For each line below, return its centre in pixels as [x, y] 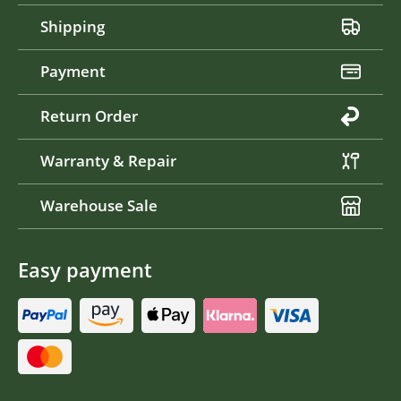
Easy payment [85, 269]
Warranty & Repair [108, 161]
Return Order [89, 116]
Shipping [73, 27]
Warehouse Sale [99, 206]
